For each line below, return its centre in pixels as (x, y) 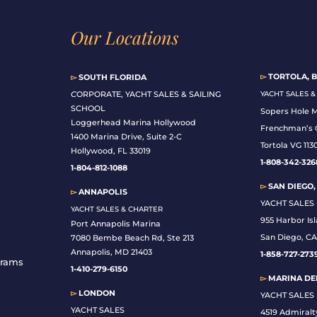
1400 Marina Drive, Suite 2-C (126, 137)
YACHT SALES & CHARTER (116, 209)
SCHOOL (88, 109)
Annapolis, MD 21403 (111, 252)
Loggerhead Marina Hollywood (133, 123)
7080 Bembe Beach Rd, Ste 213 (132, 238)
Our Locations (125, 38)
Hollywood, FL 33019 (110, 151)
